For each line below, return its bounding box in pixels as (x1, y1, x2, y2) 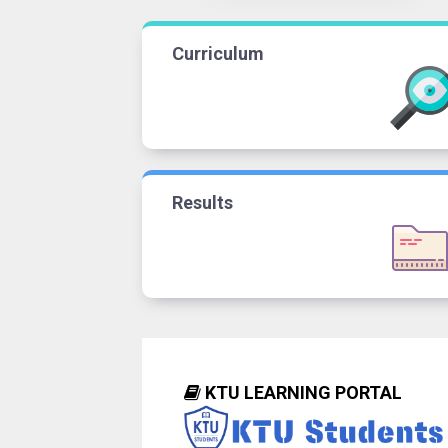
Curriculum (172, 42, 264, 64)
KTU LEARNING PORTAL (201, 381, 403, 403)
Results (172, 191, 233, 213)
